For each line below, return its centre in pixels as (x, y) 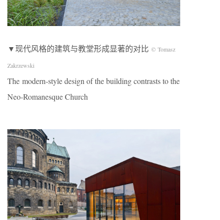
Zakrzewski (21, 65)
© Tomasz (163, 49)
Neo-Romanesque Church (48, 96)
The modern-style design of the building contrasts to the (94, 81)
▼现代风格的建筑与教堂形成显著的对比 (79, 48)
